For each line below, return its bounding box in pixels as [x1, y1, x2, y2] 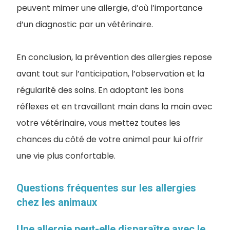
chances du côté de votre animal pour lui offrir [16, 133, 203, 145]
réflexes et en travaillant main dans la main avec [16, 100, 213, 112]
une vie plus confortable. [16, 149, 116, 162]
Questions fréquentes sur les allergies [16, 181, 196, 194]
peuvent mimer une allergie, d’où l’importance [16, 2, 203, 14]
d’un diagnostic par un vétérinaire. [16, 18, 153, 30]
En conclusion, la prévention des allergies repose [16, 51, 212, 63]
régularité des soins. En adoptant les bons [16, 84, 184, 96]
